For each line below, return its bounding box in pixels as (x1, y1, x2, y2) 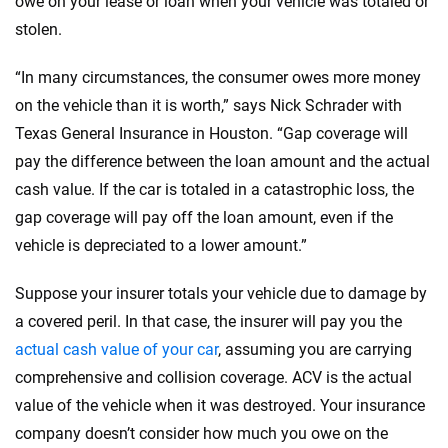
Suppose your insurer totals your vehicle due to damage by (15, 284, 427, 303)
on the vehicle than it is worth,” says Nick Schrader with (15, 96, 402, 115)
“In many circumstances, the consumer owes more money (15, 68, 421, 87)
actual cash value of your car (15, 340, 218, 359)
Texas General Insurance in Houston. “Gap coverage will (15, 124, 408, 143)
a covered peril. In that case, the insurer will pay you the (15, 312, 402, 331)
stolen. (15, 20, 62, 39)
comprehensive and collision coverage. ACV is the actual (15, 368, 412, 387)
